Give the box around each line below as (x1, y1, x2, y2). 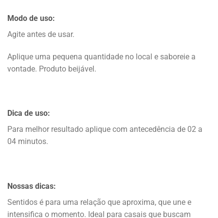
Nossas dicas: (7, 181, 56, 191)
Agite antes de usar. (7, 29, 74, 39)
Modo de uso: (7, 13, 55, 23)
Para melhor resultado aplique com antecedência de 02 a (7, 125, 202, 134)
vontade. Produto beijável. (7, 64, 96, 73)
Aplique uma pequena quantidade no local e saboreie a (7, 52, 196, 61)
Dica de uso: (7, 109, 50, 118)
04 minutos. (7, 137, 48, 146)
